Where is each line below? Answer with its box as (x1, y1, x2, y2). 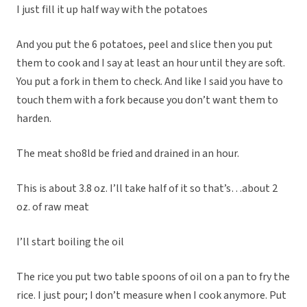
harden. (16, 111, 51, 127)
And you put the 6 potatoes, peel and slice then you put (16, 37, 273, 53)
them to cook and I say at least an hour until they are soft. (16, 56, 285, 71)
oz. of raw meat (16, 199, 89, 215)
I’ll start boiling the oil (16, 234, 124, 250)
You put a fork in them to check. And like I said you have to (16, 74, 283, 90)
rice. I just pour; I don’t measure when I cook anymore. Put (16, 288, 286, 304)
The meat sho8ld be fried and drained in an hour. (16, 146, 239, 162)
